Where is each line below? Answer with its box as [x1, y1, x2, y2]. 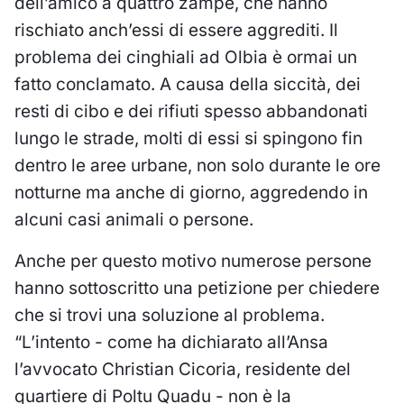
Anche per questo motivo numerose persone [14, 250, 372, 271]
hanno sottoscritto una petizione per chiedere [14, 277, 380, 298]
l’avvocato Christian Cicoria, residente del [14, 358, 351, 380]
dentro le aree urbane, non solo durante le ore [14, 154, 381, 176]
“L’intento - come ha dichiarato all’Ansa [14, 331, 328, 353]
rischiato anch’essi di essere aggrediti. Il [14, 19, 338, 41]
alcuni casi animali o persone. [14, 208, 253, 230]
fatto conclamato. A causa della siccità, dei [14, 73, 361, 95]
